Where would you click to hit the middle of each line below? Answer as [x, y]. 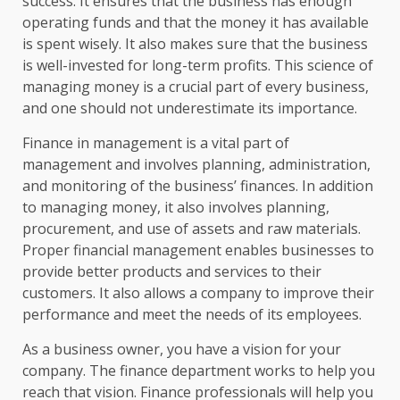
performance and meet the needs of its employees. [192, 314]
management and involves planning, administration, [196, 164]
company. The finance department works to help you [199, 370]
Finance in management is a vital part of [156, 142]
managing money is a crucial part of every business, [196, 86]
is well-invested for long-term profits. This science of [198, 65]
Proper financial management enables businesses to [198, 250]
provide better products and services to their [172, 271]
